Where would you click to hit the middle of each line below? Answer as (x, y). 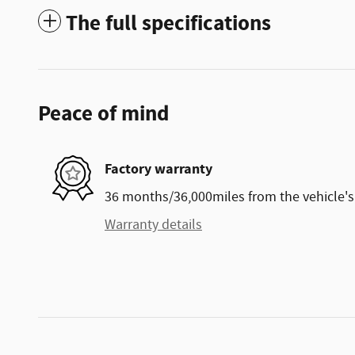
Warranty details (153, 225)
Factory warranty (158, 169)
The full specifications (168, 23)
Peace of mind (103, 114)
